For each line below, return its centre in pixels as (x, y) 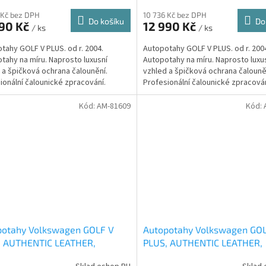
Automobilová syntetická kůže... (199, 94)
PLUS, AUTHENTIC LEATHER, (202, 242)
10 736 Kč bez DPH (175, 15)
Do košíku (106, 21)
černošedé (165, 255)
